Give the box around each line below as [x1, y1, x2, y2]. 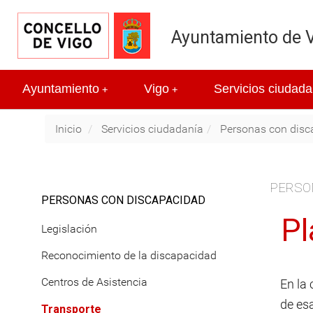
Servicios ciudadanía [101, 122, 203, 136]
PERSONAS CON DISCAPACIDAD [41, 194, 205, 208]
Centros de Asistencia [41, 275, 147, 289]
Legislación [41, 221, 97, 235]
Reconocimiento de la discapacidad [41, 248, 217, 262]
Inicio [55, 122, 82, 136]
